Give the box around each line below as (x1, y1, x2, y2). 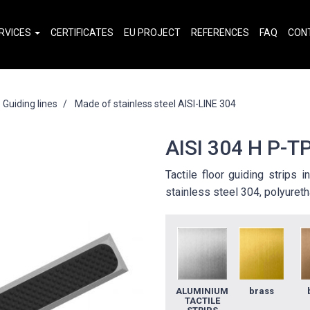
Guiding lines (3, 98, 57, 109)
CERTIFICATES (51, 27, 113, 38)
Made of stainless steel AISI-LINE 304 (75, 98, 236, 109)
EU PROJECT (124, 27, 181, 38)
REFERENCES (191, 27, 249, 38)
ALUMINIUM (176, 286, 228, 296)
